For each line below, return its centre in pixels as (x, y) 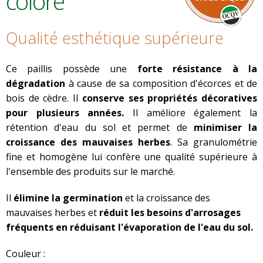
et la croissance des (166, 198)
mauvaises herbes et (53, 213)
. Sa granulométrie (214, 142)
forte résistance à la (197, 69)
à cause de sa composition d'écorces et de (161, 84)
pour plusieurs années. (65, 113)
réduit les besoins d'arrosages (170, 213)
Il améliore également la (191, 113)
